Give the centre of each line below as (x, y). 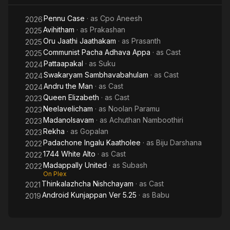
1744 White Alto (69, 154)
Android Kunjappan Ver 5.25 (89, 195)
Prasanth (146, 41)
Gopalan (94, 131)
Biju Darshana (179, 142)
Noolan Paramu (134, 109)
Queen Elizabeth (71, 97)
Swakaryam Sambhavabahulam (96, 75)
